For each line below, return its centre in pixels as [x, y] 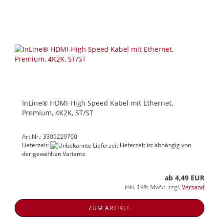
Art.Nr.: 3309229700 [50, 137]
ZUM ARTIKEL [109, 208]
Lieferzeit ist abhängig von [155, 145]
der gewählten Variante [54, 154]
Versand [193, 187]
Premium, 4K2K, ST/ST [58, 113]
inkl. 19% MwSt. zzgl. [153, 187]
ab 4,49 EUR [185, 178]
